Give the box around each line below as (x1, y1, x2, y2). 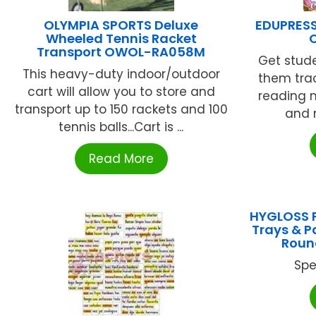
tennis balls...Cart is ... (59, 119, 184, 136)
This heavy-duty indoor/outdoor (22, 66, 220, 83)
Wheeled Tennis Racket (45, 30, 197, 48)
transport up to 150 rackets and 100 (14, 101, 228, 119)
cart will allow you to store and (27, 83, 215, 101)
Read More (88, 150, 154, 168)
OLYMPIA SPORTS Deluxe (44, 16, 199, 35)
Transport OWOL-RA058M (37, 43, 206, 61)
